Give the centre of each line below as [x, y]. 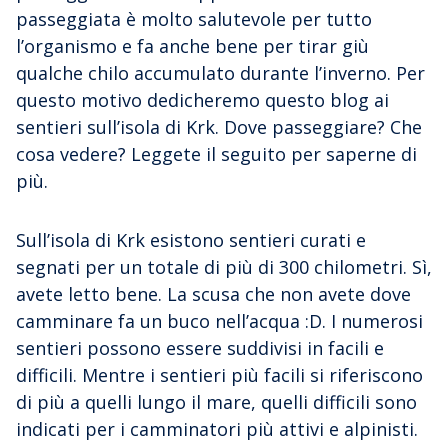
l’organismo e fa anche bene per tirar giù [192, 45]
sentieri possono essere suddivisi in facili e [200, 347]
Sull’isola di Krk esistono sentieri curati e [191, 239]
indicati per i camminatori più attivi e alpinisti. [217, 428]
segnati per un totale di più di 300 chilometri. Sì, [224, 266]
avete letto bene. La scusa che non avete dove [213, 293]
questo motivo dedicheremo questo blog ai [202, 99]
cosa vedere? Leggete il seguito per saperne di [216, 153]
